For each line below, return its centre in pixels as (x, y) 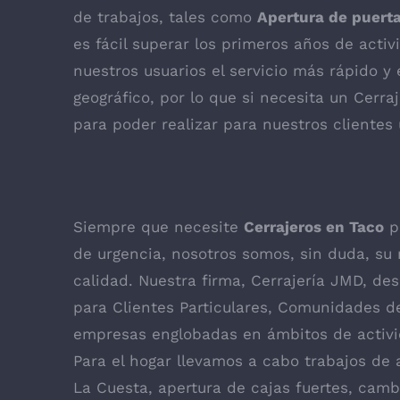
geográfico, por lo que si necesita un (213, 98)
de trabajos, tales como (165, 17)
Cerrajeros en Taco (314, 226)
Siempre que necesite (158, 226)
